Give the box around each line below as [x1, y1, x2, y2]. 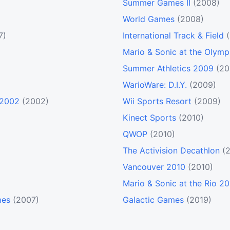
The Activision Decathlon [123, 145, 220, 156]
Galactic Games [123, 195, 184, 205]
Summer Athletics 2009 [123, 63, 214, 74]
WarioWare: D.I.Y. [123, 80, 187, 90]
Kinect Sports [123, 112, 176, 123]
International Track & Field [123, 30, 224, 41]
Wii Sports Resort [123, 96, 191, 107]
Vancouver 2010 [123, 162, 185, 172]
